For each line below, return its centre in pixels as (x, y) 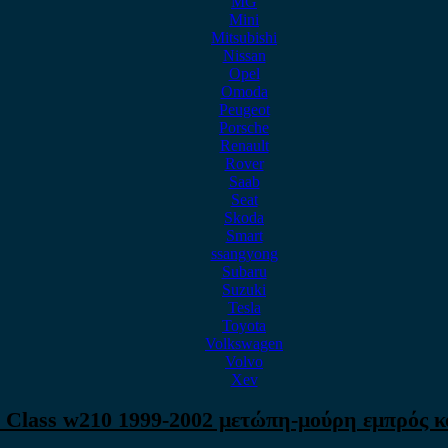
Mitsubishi (244, 37)
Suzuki (244, 289)
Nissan (244, 55)
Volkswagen (244, 343)
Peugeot (244, 109)
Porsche (244, 127)
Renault (244, 145)
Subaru (244, 271)
